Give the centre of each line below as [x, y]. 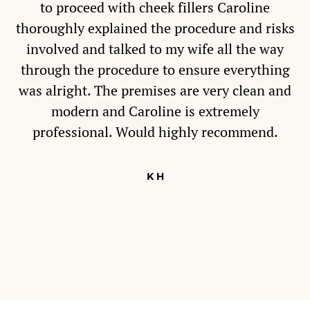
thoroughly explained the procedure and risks [155, 28]
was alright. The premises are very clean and [155, 91]
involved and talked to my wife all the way [155, 49]
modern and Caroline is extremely [155, 111]
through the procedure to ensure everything [155, 70]
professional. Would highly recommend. [155, 132]
